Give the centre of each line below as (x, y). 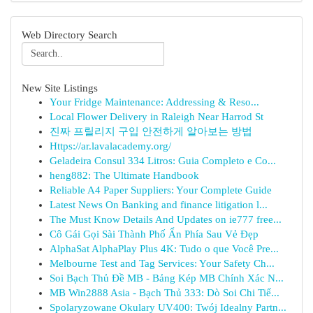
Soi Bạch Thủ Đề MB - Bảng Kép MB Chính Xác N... (167, 278)
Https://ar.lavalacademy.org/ (110, 146)
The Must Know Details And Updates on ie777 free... (166, 219)
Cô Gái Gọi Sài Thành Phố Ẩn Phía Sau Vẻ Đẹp (154, 234)
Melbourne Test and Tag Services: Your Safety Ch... (162, 263)
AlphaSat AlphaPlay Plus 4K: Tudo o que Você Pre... (164, 249)
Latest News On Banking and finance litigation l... (159, 205)
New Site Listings (60, 88)
